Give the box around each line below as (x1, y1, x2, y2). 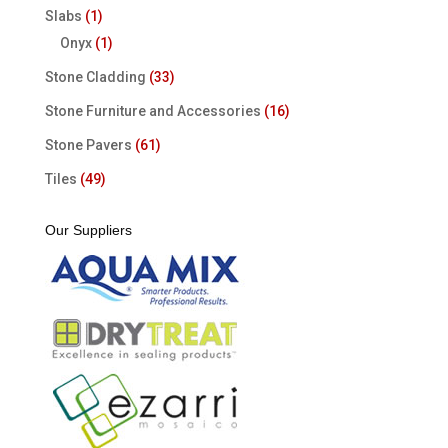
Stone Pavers (44, 136, 132, 153)
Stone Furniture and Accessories (44, 102, 261, 119)
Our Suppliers (44, 221, 132, 238)
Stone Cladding (44, 68, 146, 85)
